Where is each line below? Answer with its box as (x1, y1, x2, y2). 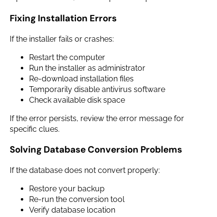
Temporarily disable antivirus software (29, 84, 165, 94)
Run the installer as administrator (29, 63, 145, 73)
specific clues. (10, 124, 60, 134)
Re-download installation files (29, 74, 134, 83)
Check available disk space (29, 95, 125, 105)
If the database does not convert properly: (10, 165, 160, 175)
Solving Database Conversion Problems (10, 143, 182, 156)
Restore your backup (29, 184, 105, 193)
